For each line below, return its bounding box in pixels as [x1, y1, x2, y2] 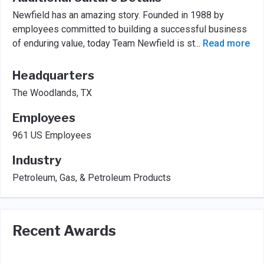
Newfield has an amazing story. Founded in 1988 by [12, 9, 224, 21]
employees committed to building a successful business [12, 23, 247, 35]
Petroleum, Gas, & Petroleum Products [12, 171, 171, 183]
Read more [203, 37, 250, 49]
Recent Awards [12, 222, 116, 239]
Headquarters [12, 68, 94, 82]
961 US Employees [12, 129, 91, 141]
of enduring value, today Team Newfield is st [12, 37, 195, 49]
